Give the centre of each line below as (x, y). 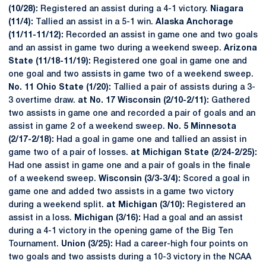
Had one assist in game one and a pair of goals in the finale (129, 166)
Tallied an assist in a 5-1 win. (94, 22)
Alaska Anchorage (194, 22)
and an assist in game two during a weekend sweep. (116, 48)
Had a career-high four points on (180, 244)
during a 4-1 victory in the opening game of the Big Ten (121, 231)
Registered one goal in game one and (169, 61)
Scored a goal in (215, 179)
